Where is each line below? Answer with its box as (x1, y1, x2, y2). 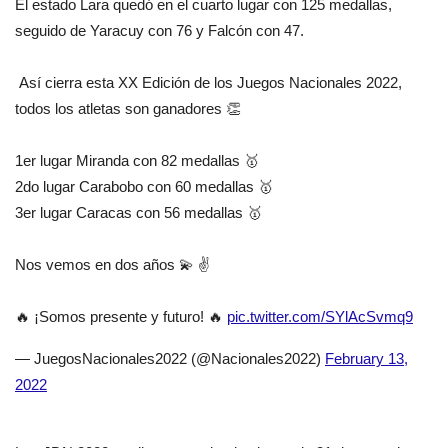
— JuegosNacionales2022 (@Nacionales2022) (15, 350, 325, 368)
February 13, (325, 350, 408, 368)
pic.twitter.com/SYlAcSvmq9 (227, 308, 413, 326)
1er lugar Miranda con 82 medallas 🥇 (15, 152, 259, 170)
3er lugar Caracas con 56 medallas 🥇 (15, 204, 262, 222)
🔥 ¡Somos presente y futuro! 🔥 (15, 308, 227, 326)
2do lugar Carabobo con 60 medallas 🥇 (15, 178, 273, 196)
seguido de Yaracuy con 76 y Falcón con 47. (15, 22, 304, 40)
